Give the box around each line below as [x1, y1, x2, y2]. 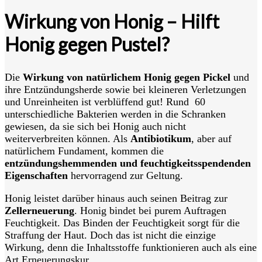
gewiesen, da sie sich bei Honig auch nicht [5, 120, 186, 132]
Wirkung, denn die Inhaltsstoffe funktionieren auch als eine [5, 242, 257, 253]
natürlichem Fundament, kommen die [5, 145, 164, 157]
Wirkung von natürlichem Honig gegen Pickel [23, 71, 230, 83]
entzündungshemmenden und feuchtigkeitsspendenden [5, 157, 251, 169]
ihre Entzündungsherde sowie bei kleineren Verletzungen [5, 84, 246, 95]
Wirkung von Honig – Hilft [5, 10, 219, 33]
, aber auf [191, 133, 232, 144]
